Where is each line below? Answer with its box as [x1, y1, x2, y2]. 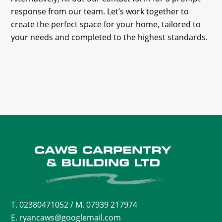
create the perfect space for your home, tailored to [11, 18, 201, 30]
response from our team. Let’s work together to [11, 5, 189, 17]
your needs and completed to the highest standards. [11, 31, 208, 43]
